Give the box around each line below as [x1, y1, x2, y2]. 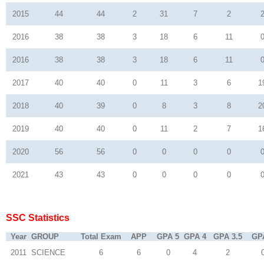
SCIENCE [31, 248, 65, 257]
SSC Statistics [6, 213, 70, 223]
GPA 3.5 [213, 232, 242, 241]
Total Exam [80, 232, 121, 241]
